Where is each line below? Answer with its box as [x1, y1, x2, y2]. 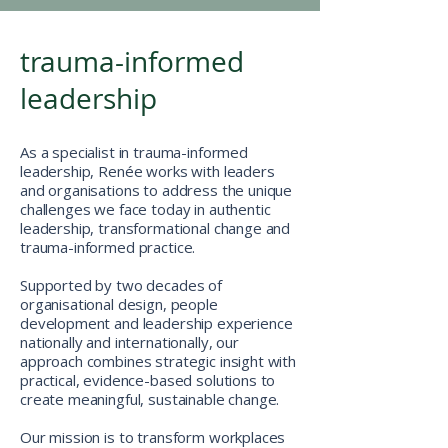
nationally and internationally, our [20, 332, 239, 352]
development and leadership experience [20, 313, 293, 333]
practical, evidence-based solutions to [20, 370, 276, 390]
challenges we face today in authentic [20, 199, 271, 219]
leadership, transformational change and [20, 218, 291, 238]
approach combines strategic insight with [20, 351, 297, 371]
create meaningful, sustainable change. [20, 389, 280, 409]
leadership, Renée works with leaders [20, 161, 275, 181]
